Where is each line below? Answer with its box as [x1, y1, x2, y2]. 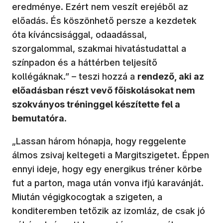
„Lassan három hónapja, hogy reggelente [12, 135, 186, 146]
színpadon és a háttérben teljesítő [12, 57, 157, 68]
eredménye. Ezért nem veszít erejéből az [12, 1, 188, 12]
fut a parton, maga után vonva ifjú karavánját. [12, 177, 204, 188]
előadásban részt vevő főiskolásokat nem [12, 85, 195, 96]
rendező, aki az [137, 71, 204, 82]
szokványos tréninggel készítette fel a [12, 99, 180, 110]
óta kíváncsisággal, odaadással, [12, 29, 147, 40]
